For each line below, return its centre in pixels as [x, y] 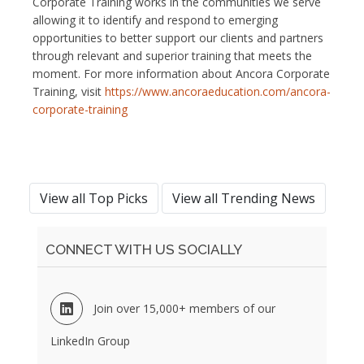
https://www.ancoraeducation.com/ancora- [218, 91]
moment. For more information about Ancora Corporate [181, 73]
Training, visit [69, 91]
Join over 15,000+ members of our [184, 308]
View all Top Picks [94, 198]
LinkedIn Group [90, 340]
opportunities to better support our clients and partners [178, 37]
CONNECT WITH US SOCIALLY [144, 249]
